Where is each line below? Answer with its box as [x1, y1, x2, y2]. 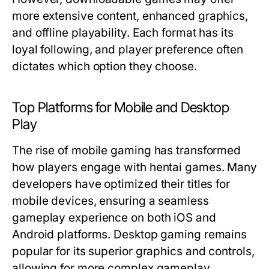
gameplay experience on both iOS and [12, 211, 216, 225]
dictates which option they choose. [12, 59, 197, 73]
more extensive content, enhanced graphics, [12, 9, 249, 23]
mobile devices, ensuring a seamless [12, 194, 209, 208]
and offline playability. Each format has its [12, 26, 234, 40]
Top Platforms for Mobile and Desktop [12, 99, 229, 116]
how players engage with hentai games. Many [12, 160, 258, 174]
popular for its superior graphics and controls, [12, 244, 255, 258]
